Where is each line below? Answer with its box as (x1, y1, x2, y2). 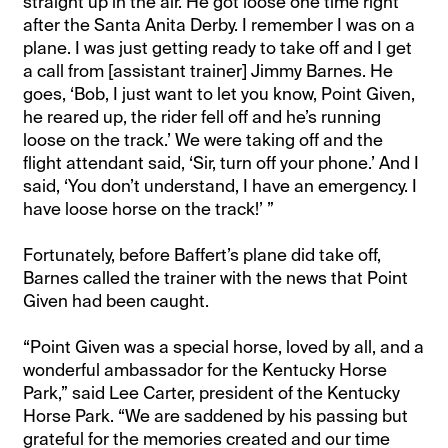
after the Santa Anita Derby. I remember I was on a (23, 13, 416, 36)
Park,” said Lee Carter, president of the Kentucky (23, 381, 401, 404)
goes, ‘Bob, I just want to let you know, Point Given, (23, 82, 416, 105)
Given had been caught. (23, 289, 210, 312)
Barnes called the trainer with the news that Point (23, 266, 409, 289)
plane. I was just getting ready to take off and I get (23, 36, 413, 59)
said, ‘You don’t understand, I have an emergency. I (23, 174, 418, 197)
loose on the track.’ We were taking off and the (23, 128, 384, 151)
